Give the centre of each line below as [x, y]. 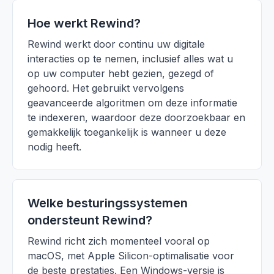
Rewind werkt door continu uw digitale [116, 44]
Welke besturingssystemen [108, 203]
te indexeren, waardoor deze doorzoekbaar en [136, 117]
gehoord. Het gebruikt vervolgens [106, 88]
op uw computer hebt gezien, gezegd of [121, 73]
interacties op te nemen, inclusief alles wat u [130, 59]
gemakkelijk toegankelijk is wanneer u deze [127, 132]
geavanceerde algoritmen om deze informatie [132, 103]
